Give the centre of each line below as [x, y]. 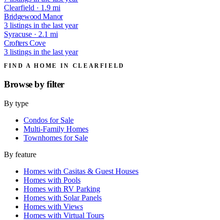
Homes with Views [53, 206]
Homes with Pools [52, 180]
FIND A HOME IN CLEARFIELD [64, 66]
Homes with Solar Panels [63, 197]
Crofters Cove [25, 43]
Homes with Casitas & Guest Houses [81, 171]
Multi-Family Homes [56, 129]
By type [16, 103]
